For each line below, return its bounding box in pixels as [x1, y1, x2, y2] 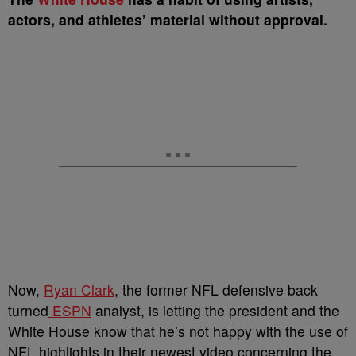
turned [8, 300, 48, 320]
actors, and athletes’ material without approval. [8, 10, 331, 29]
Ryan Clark [44, 280, 114, 300]
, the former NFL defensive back [114, 280, 318, 300]
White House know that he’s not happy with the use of [8, 321, 348, 341]
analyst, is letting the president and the [91, 300, 339, 320]
